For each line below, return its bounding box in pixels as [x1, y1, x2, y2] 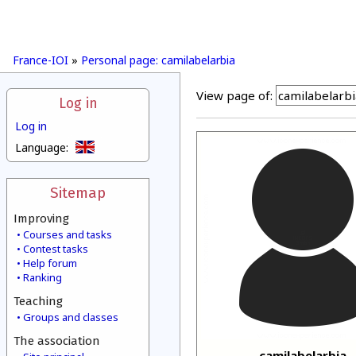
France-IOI [13, 52, 68, 68]
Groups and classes [23, 310, 118, 324]
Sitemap [50, 184, 106, 202]
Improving [14, 211, 69, 226]
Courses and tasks [23, 227, 112, 242]
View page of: [196, 87, 273, 103]
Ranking [23, 270, 62, 284]
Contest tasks [23, 242, 88, 256]
